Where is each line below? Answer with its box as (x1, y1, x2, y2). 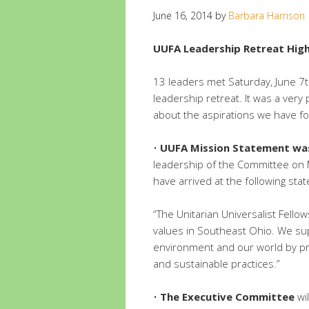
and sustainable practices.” (153, 257, 280, 270)
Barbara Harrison (228, 9, 305, 22)
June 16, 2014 (153, 9, 212, 22)
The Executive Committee (160, 290, 295, 303)
